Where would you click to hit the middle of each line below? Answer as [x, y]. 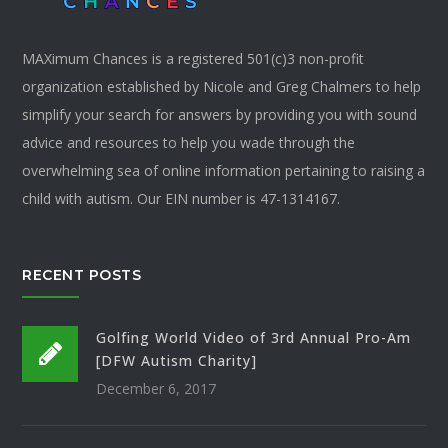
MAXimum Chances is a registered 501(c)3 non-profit [193, 58]
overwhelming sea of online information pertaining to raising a [224, 170]
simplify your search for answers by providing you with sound [220, 114]
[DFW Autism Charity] [177, 360]
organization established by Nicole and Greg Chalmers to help [222, 86]
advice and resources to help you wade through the [189, 142]
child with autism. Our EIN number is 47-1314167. [181, 198]
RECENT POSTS [82, 274]
